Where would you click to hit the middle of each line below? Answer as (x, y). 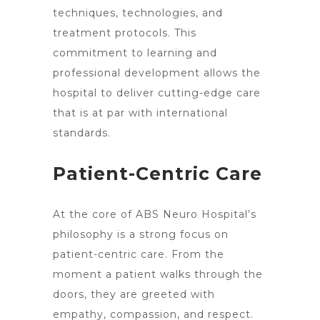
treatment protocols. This (125, 33)
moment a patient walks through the (158, 274)
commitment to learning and (135, 53)
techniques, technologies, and (138, 13)
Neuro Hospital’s (210, 214)
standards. (82, 133)
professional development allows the (157, 73)
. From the (195, 254)
